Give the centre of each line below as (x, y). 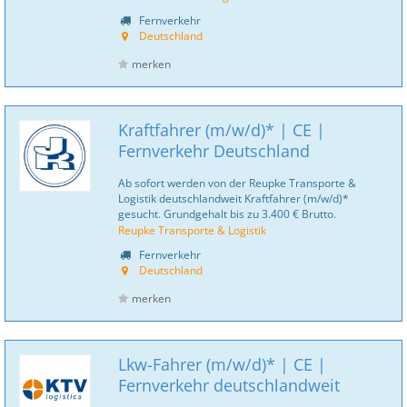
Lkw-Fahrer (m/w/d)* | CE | (222, 364)
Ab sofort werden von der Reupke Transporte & (237, 183)
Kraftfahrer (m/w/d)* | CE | (222, 130)
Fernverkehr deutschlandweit (229, 385)
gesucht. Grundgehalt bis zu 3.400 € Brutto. (227, 213)
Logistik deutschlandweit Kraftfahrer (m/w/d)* (233, 198)
